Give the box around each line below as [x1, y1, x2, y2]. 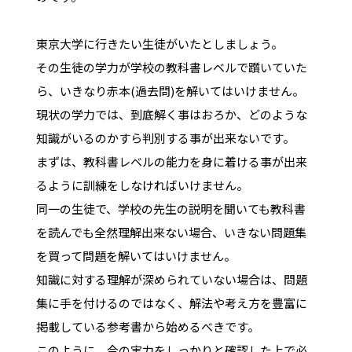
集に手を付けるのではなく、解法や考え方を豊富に [35, 294, 307, 311]
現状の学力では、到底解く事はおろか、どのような [35, 105, 307, 123]
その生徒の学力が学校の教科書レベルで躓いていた [35, 58, 307, 75]
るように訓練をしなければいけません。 [35, 176, 248, 193]
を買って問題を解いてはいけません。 [35, 247, 236, 264]
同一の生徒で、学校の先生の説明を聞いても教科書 [35, 200, 306, 217]
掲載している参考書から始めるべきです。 [35, 317, 259, 335]
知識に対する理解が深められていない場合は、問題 [35, 270, 307, 288]
